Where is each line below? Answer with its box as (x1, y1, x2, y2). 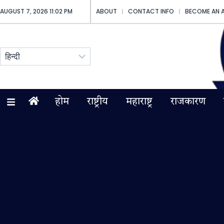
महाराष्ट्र (125, 97, 152, 107)
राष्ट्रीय (86, 97, 108, 107)
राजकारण (170, 97, 205, 107)
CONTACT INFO (128, 7, 174, 15)
